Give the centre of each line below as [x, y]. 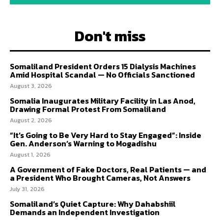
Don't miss [110, 36]
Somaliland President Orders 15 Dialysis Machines [103, 67]
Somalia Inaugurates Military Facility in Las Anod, [103, 101]
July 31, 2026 [27, 189]
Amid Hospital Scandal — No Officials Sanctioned [102, 75]
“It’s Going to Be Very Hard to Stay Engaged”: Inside [106, 135]
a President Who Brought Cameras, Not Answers [100, 178]
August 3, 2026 [31, 86]
